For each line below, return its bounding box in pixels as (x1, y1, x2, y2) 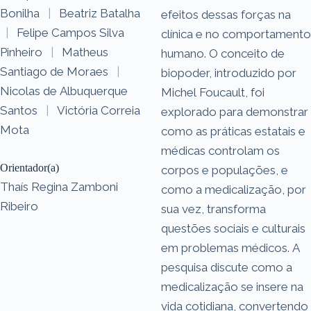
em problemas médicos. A (161, 240, 300, 255)
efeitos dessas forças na (161, 7, 291, 22)
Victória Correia (57, 103, 140, 117)
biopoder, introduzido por (161, 65, 296, 80)
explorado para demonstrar (161, 104, 308, 119)
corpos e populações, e (161, 162, 288, 177)
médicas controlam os (161, 143, 280, 158)
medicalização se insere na (161, 279, 303, 294)
